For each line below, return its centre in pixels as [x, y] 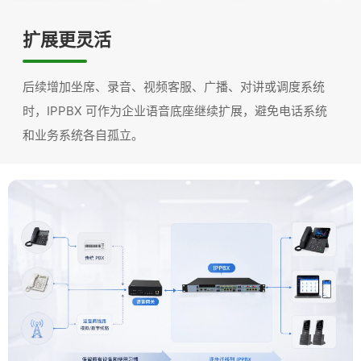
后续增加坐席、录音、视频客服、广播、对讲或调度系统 [174, 87]
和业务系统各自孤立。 [83, 135]
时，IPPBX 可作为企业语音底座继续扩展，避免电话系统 [175, 111]
